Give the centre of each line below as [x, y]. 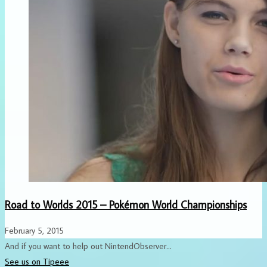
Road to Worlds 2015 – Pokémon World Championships [126, 204]
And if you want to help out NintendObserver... [88, 246]
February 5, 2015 [34, 230]
